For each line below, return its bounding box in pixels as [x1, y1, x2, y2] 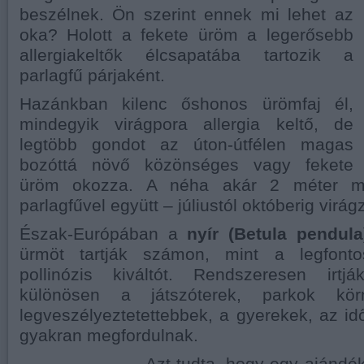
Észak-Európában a [19, 224, 188, 243]
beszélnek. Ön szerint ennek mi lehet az [19, 5, 353, 24]
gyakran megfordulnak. [19, 326, 198, 344]
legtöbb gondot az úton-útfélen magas [19, 135, 353, 154]
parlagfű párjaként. [19, 66, 165, 84]
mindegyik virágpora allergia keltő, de [19, 115, 353, 133]
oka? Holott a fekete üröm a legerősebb [19, 25, 353, 44]
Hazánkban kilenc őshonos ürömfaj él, [19, 94, 353, 113]
